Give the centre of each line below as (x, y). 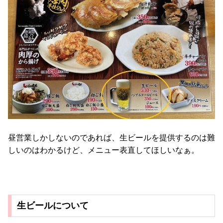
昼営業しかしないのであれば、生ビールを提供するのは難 (111, 138)
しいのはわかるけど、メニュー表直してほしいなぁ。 (104, 150)
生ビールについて (53, 206)
